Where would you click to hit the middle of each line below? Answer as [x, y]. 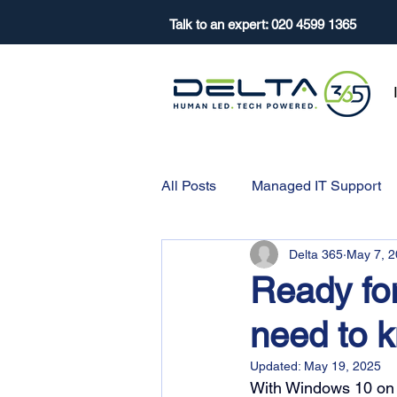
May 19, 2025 [343, 366]
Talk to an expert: [220, 24]
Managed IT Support [316, 186]
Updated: [277, 366]
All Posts [189, 186]
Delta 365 [316, 254]
